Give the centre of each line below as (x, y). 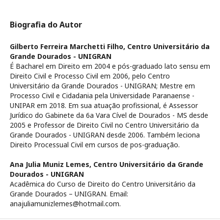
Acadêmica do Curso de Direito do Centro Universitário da (103, 184)
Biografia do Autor (46, 25)
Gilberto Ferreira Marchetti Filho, (69, 46)
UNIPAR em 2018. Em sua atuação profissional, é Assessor (104, 105)
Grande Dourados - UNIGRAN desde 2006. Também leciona (105, 135)
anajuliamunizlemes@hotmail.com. (65, 204)
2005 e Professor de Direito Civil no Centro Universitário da (104, 125)
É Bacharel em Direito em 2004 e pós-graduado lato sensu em (110, 66)
